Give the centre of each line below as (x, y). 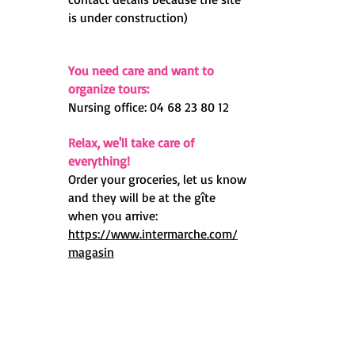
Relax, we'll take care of (131, 143)
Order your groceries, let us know (157, 179)
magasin (91, 252)
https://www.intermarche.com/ (153, 234)
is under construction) (128, 17)
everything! (99, 161)
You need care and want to (141, 71)
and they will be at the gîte (142, 197)
